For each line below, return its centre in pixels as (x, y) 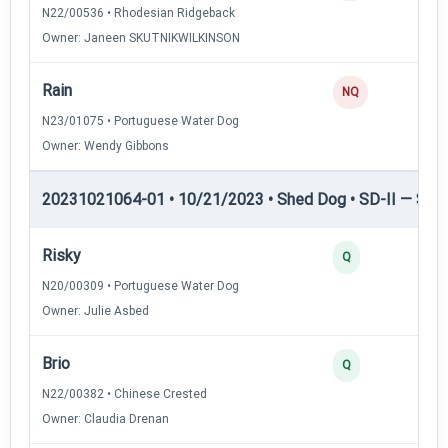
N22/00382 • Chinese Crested (124, 393)
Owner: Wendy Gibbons (105, 145)
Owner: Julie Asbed (95, 310)
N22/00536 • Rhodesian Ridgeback (138, 12)
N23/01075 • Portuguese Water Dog (140, 120)
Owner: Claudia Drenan (105, 418)
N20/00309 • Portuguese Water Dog (140, 285)
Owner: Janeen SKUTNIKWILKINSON (141, 37)
